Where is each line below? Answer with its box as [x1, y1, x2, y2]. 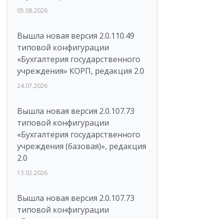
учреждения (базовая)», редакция [17, 141, 146, 152]
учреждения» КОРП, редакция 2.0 [17, 66, 144, 76]
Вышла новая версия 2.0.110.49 [17, 30, 134, 41]
